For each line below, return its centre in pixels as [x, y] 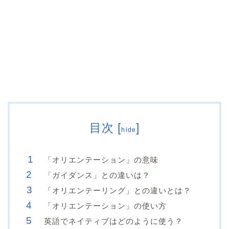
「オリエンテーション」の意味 [101, 159]
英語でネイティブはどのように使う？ [113, 221]
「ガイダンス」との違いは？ [97, 175]
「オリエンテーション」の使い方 [105, 205]
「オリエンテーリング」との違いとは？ [118, 190]
